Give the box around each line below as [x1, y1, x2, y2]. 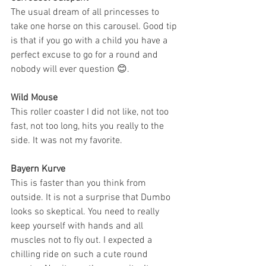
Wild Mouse [11, 92, 58, 104]
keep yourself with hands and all [11, 220, 145, 233]
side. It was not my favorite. [11, 135, 122, 147]
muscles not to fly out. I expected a [11, 235, 154, 247]
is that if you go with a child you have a [11, 35, 170, 47]
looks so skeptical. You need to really [11, 206, 161, 218]
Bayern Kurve [11, 163, 65, 176]
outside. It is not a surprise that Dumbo [11, 192, 173, 204]
